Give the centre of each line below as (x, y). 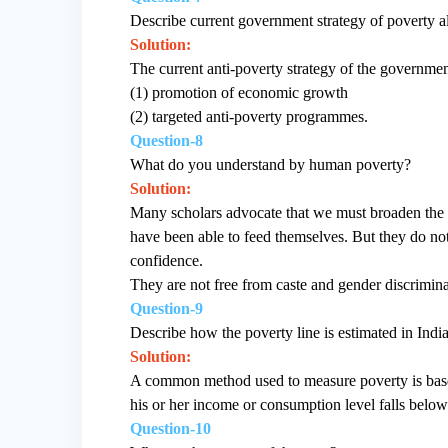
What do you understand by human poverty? (271, 164)
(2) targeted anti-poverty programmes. (249, 116)
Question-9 (167, 308)
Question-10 (171, 428)
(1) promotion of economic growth (239, 92)
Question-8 (167, 140)
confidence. (167, 260)
